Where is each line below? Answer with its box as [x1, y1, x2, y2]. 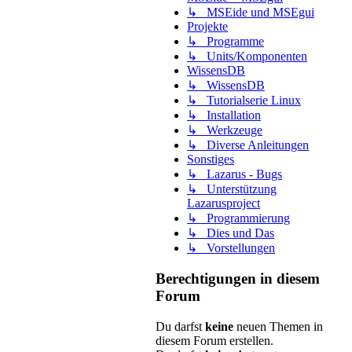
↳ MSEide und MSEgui [187, 5, 314, 20]
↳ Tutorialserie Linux [187, 93, 301, 108]
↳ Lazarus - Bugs [187, 167, 282, 181]
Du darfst [156, 319, 205, 333]
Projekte [187, 20, 228, 34]
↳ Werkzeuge [187, 123, 262, 137]
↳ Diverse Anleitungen [187, 138, 309, 152]
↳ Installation [187, 108, 261, 123]
